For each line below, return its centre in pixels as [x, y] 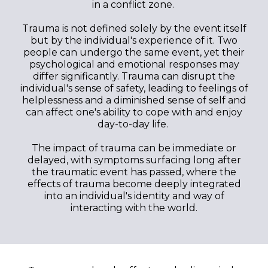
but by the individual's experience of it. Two [134, 40]
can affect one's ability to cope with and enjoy [134, 112]
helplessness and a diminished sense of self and [134, 100]
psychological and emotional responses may [134, 64]
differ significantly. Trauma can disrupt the [134, 76]
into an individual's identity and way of [134, 196]
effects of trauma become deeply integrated [134, 184]
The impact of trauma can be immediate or [134, 148]
